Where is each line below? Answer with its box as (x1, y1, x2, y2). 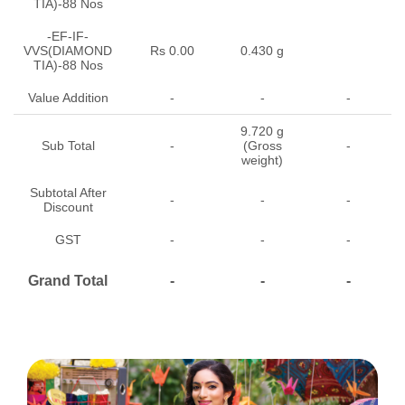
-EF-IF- (47, 28, 89, 43)
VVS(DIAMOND (24, 42, 112, 58)
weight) (241, 152, 283, 167)
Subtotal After (29, 184, 107, 200)
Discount (42, 199, 93, 214)
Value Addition (27, 89, 108, 105)
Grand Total (28, 272, 108, 288)
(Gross (242, 137, 282, 153)
